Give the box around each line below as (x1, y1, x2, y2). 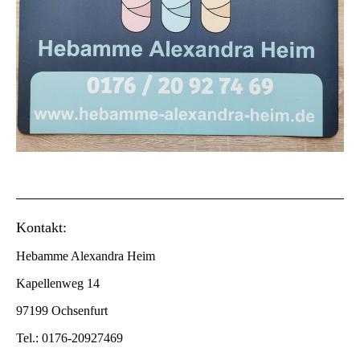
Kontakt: (16, 219, 67, 235)
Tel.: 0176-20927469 (16, 330, 123, 345)
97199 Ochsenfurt (16, 303, 108, 317)
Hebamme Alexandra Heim (16, 248, 155, 263)
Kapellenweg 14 (16, 276, 100, 290)
